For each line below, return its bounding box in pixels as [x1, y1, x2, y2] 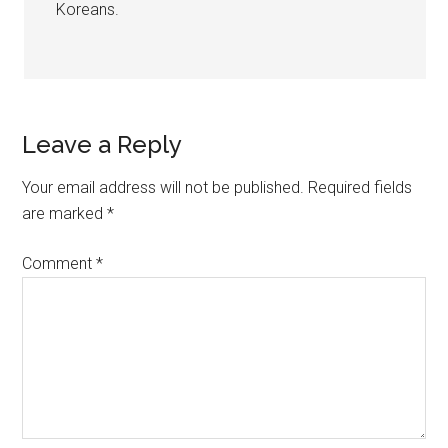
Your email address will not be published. [22, 177, 305, 197]
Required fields [308, 177, 413, 197]
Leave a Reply [22, 129, 183, 159]
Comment [22, 253, 97, 273]
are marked [22, 203, 108, 223]
